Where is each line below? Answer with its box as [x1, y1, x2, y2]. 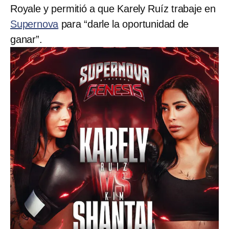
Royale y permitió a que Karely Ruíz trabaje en [10, 3, 216, 15]
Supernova [10, 18, 59, 30]
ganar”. [10, 34, 42, 45]
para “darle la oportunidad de [58, 18, 189, 30]
